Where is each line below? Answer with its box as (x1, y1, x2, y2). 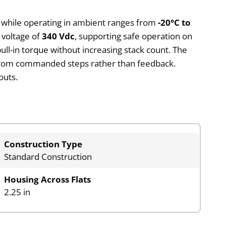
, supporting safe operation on (75, 30, 193, 42)
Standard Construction (4, 151, 92, 163)
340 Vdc (42, 30, 75, 42)
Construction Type (4, 138, 83, 150)
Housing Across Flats (4, 174, 91, 186)
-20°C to (158, 16, 191, 28)
